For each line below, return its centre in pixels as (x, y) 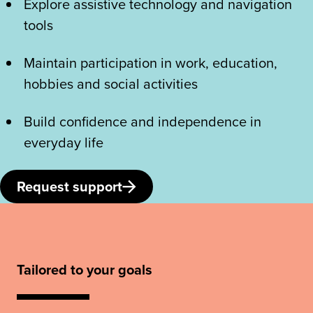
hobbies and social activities (111, 83)
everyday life (64, 142)
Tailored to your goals (85, 269)
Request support (70, 186)
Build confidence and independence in (143, 121)
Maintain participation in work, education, (151, 62)
